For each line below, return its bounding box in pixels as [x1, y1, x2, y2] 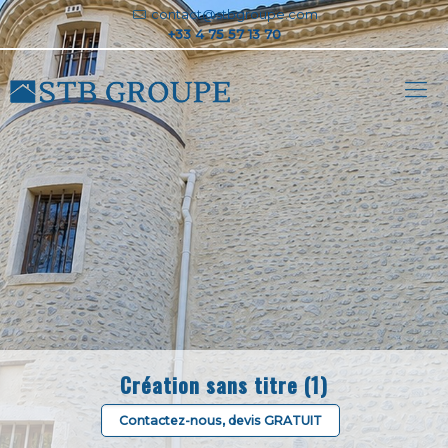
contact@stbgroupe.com [150, 6, 318, 22]
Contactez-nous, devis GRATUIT [119, 413, 322, 428]
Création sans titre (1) [120, 369, 328, 400]
